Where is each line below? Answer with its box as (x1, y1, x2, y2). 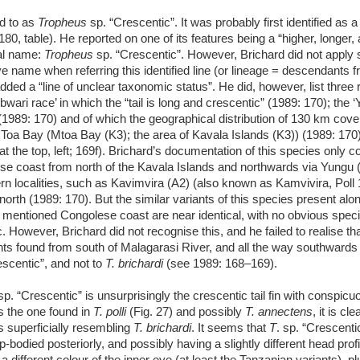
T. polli (93, 305, 126, 319)
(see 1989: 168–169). (163, 257, 277, 271)
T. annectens (245, 305, 313, 319)
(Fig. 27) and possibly (126, 305, 245, 319)
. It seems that (191, 321, 269, 335)
